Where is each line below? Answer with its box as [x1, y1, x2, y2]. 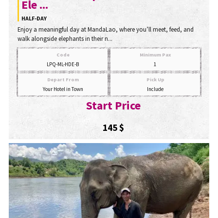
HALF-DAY [21, 15, 47, 22]
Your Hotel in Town [42, 86, 83, 93]
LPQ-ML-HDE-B [47, 61, 79, 68]
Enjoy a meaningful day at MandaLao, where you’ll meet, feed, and [18, 25, 194, 34]
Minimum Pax [140, 52, 171, 58]
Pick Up [146, 76, 164, 83]
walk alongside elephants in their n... [18, 35, 112, 43]
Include [147, 86, 163, 93]
